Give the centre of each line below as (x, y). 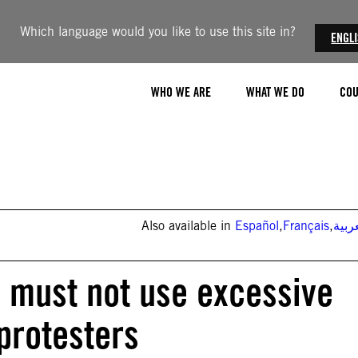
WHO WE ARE (181, 92)
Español (257, 226)
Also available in (189, 226)
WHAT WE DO (275, 92)
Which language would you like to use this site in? (158, 32)
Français (306, 226)
